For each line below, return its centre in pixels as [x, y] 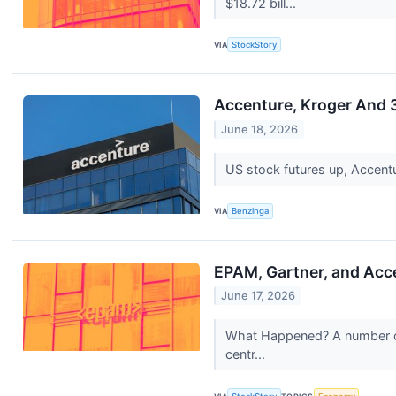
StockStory [255, 45]
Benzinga [251, 211]
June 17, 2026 [259, 296]
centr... [247, 354]
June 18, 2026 [260, 129]
